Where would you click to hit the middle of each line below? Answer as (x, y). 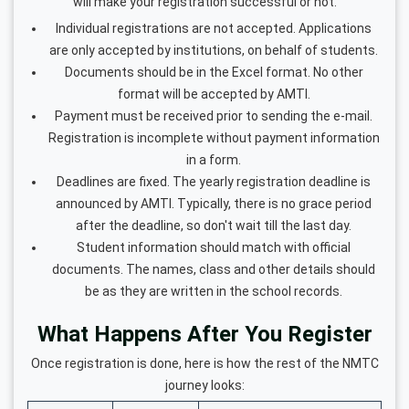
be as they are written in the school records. (214, 291)
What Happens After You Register (204, 334)
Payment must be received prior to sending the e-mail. (214, 115)
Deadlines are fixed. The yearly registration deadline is (214, 181)
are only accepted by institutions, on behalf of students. (214, 50)
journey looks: (204, 385)
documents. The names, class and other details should (214, 269)
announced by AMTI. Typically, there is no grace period (214, 203)
